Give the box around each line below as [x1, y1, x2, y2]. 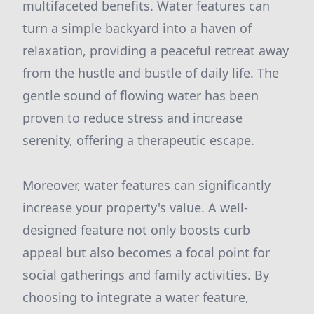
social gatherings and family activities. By [22, 266, 269, 283]
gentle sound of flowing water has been [22, 87, 259, 104]
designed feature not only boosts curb [22, 221, 250, 238]
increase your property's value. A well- [22, 199, 248, 216]
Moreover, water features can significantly [22, 177, 271, 193]
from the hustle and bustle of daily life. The [22, 64, 279, 81]
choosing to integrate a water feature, [22, 289, 249, 306]
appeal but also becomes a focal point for [22, 244, 270, 261]
